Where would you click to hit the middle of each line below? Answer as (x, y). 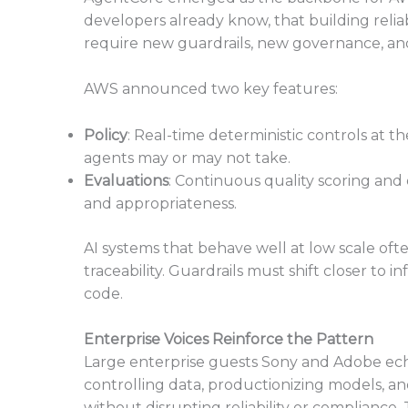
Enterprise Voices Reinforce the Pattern (229, 340)
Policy (106, 135)
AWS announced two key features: (211, 89)
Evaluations (126, 180)
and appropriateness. (160, 203)
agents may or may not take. (187, 158)
